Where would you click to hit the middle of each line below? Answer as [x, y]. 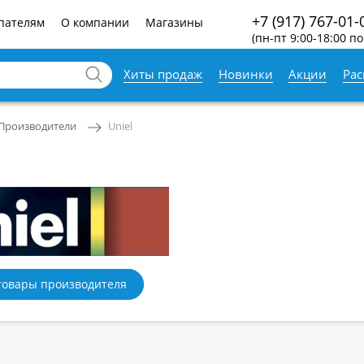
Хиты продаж [163, 74]
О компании [95, 23]
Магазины [174, 23]
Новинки [245, 74]
